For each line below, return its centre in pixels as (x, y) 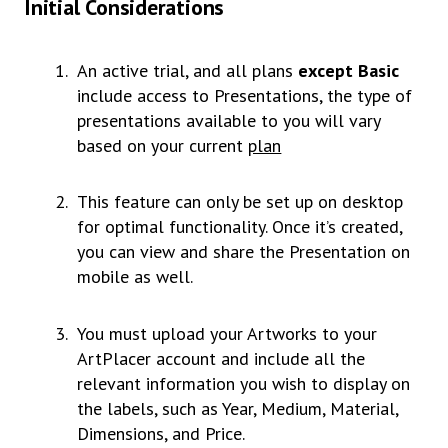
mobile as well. (135, 277)
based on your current (163, 145)
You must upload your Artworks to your (227, 333)
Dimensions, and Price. (163, 433)
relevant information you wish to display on (244, 383)
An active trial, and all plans (188, 70)
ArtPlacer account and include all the (221, 358)
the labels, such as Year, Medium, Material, (238, 408)
